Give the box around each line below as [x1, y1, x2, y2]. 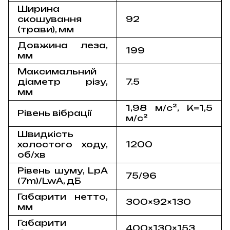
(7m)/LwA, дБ [17, 175, 104, 186]
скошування [17, 13, 82, 24]
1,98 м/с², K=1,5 [126, 102, 213, 113]
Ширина [17, 3, 60, 14]
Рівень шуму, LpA [17, 165, 108, 176]
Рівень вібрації [17, 107, 92, 118]
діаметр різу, [17, 76, 108, 87]
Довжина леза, [17, 40, 108, 50]
